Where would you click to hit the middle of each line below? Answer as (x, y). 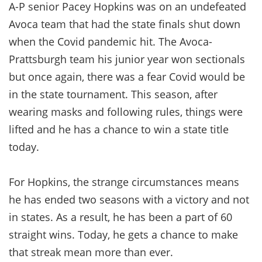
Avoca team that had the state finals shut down (125, 24)
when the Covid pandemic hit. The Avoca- (111, 41)
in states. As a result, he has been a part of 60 (120, 217)
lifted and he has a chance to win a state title (119, 129)
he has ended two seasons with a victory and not (129, 199)
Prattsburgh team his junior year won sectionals (127, 59)
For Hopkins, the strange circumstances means (124, 182)
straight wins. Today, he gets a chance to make (123, 234)
